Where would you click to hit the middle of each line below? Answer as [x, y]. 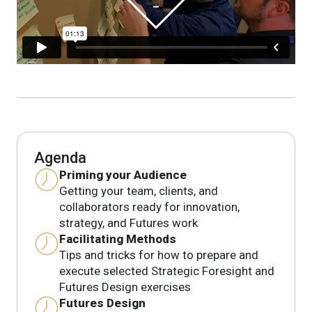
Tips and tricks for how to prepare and [159, 255]
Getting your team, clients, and [139, 190]
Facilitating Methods [118, 239]
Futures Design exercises [125, 287]
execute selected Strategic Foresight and [167, 271]
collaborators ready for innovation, [149, 206]
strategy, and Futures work [128, 223]
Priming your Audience [123, 174]
